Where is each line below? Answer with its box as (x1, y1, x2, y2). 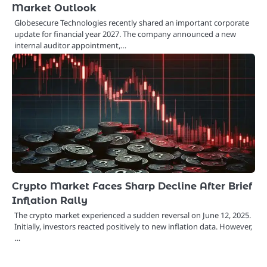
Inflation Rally (12, 194, 88, 207)
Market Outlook (12, 2, 97, 14)
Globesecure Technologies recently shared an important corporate (14, 17, 249, 29)
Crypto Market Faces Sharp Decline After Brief (12, 180, 252, 193)
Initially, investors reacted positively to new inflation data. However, (14, 221, 252, 232)
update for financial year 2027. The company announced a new (14, 29, 236, 40)
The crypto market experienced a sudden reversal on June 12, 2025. (14, 210, 251, 221)
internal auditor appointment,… (14, 40, 126, 51)
